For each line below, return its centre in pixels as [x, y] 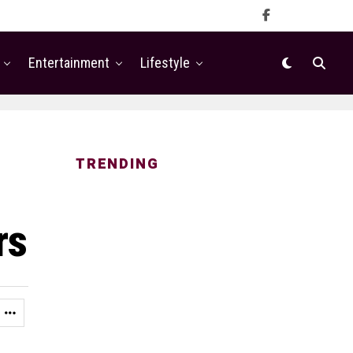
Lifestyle [165, 63]
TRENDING [117, 164]
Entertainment [69, 63]
